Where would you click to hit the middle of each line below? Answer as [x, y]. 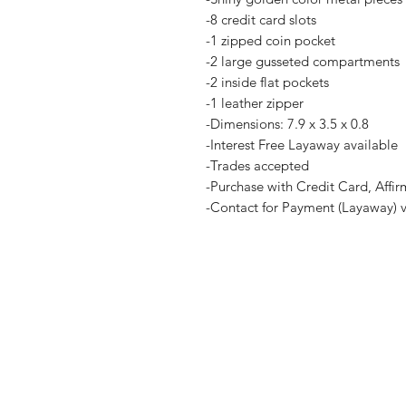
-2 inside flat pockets [267, 82]
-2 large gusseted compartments [303, 61]
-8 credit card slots [261, 19]
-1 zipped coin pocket [271, 40]
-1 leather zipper [255, 103]
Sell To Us [214, 382]
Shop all [208, 328]
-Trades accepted [257, 165]
